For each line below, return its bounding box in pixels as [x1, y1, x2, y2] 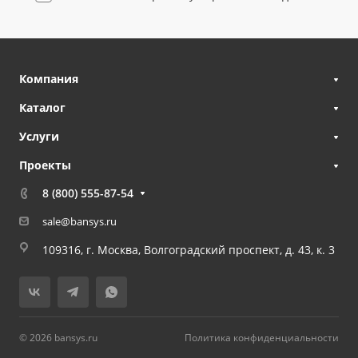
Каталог [19, 99, 66, 115]
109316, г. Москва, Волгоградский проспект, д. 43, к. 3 [42, 241, 335, 257]
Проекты [19, 157, 71, 173]
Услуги [19, 128, 59, 144]
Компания [19, 70, 78, 86]
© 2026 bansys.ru [19, 331, 97, 344]
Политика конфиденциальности [185, 331, 339, 344]
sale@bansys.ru [42, 213, 117, 229]
